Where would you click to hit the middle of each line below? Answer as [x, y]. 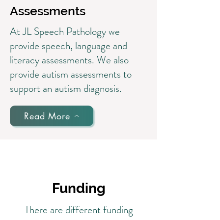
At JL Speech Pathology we [65, 31]
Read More [47, 116]
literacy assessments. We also [69, 60]
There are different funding [79, 210]
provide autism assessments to [71, 74]
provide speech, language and [69, 46]
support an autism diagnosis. [66, 88]
